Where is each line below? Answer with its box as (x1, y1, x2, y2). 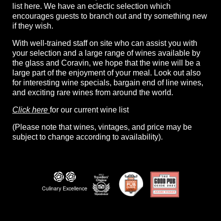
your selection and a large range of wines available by (12, 48, 200, 57)
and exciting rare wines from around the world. (12, 88, 173, 97)
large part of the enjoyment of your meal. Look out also (12, 68, 201, 77)
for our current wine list (50, 105, 129, 114)
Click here (12, 105, 50, 114)
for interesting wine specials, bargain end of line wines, (12, 78, 203, 87)
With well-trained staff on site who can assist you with (12, 38, 197, 47)
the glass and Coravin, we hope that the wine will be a (12, 58, 200, 67)
